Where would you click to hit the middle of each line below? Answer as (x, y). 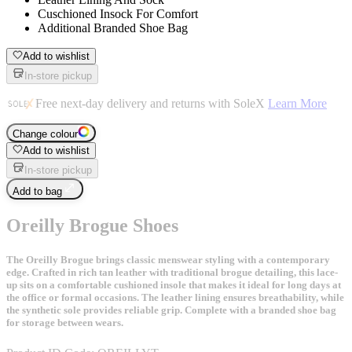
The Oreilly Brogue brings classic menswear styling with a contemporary (168, 259)
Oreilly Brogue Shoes (92, 225)
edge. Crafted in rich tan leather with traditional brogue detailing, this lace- (172, 272)
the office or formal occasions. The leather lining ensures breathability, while (175, 297)
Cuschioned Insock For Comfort (118, 13)
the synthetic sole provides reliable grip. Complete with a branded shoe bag (171, 310)
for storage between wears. (65, 322)
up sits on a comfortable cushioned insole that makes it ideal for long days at (174, 284)
